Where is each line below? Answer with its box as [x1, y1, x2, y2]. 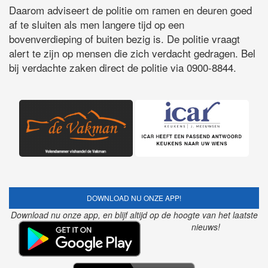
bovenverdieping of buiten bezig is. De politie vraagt [9, 31, 240, 47]
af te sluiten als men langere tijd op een [9, 17, 184, 32]
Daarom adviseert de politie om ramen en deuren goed [9, 2, 252, 18]
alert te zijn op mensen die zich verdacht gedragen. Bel [9, 45, 255, 61]
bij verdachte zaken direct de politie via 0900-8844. [9, 60, 236, 75]
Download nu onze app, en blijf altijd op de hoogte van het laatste [10, 209, 258, 221]
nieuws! [191, 221, 220, 233]
